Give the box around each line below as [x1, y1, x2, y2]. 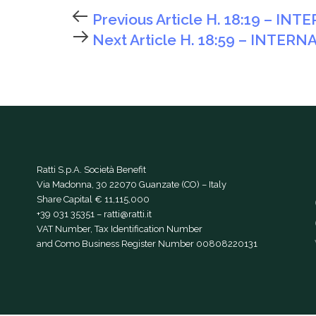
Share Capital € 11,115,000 [37, 193, 150, 205]
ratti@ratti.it [104, 208, 152, 219]
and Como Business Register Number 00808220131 [37, 238, 257, 249]
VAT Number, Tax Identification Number [37, 223, 202, 234]
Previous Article [89, 11, 206, 29]
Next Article [89, 31, 180, 49]
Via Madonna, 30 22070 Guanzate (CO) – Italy [37, 178, 226, 190]
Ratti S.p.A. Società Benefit [37, 164, 146, 175]
